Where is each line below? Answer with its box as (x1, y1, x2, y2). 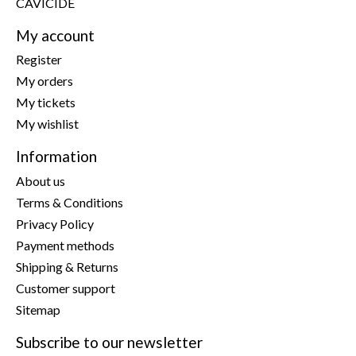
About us (16, 172, 65, 188)
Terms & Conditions (16, 194, 123, 210)
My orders (16, 73, 73, 89)
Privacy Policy (16, 215, 94, 231)
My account (16, 25, 95, 44)
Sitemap (16, 301, 60, 317)
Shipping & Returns (16, 258, 118, 274)
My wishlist (16, 116, 79, 132)
